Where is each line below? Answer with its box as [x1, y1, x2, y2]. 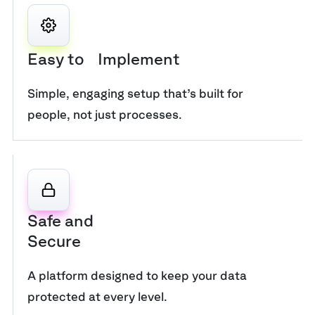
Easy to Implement [27, 50, 180, 69]
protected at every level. [27, 290, 167, 304]
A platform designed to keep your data [27, 269, 247, 283]
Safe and [27, 212, 94, 231]
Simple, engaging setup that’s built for [27, 86, 243, 101]
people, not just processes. [27, 108, 182, 122]
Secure [27, 232, 81, 251]
